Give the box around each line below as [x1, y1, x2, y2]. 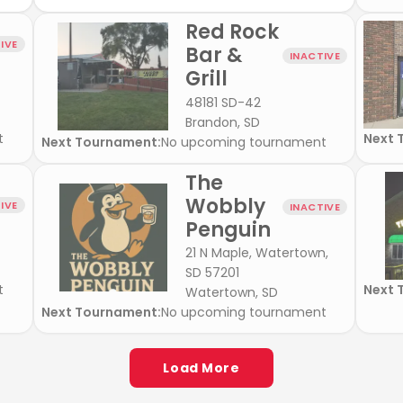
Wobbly [184, 192, 265, 220]
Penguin [184, 215, 271, 244]
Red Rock [184, 18, 279, 47]
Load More [163, 359, 240, 378]
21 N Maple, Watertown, [184, 244, 328, 263]
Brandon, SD [184, 112, 260, 131]
